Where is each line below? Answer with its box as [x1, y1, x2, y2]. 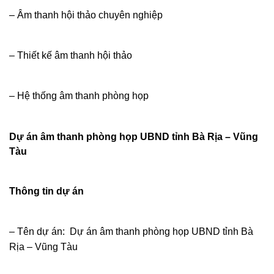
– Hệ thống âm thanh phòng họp [9, 90, 149, 101]
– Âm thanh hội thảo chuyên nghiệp [9, 9, 163, 20]
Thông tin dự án [9, 186, 84, 197]
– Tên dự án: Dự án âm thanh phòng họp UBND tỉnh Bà [9, 226, 253, 237]
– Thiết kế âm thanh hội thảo [9, 50, 132, 61]
